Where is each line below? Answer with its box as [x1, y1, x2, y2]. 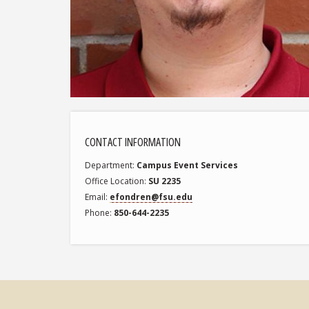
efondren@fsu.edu [110, 191, 193, 203]
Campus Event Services [137, 159, 239, 172]
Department [85, 159, 133, 172]
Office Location [85, 175, 145, 188]
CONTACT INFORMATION [85, 134, 181, 150]
